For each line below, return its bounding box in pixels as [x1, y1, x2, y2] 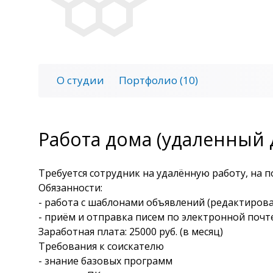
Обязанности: [38, 180, 102, 194]
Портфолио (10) [119, 73, 198, 87]
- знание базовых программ [38, 253, 172, 268]
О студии [57, 73, 104, 87]
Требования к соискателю [38, 239, 164, 253]
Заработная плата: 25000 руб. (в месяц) [38, 224, 223, 238]
